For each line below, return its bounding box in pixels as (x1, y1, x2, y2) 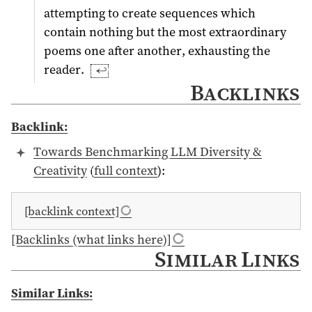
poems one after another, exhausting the (44, 42, 271, 60)
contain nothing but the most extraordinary (44, 23, 287, 41)
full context (93, 162, 157, 180)
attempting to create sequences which (44, 4, 256, 22)
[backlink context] (24, 203, 119, 220)
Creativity (33, 162, 87, 180)
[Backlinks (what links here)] (11, 230, 171, 248)
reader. (44, 61, 85, 79)
